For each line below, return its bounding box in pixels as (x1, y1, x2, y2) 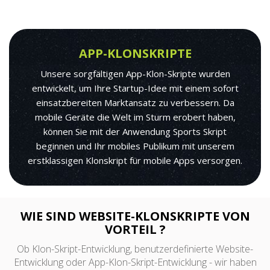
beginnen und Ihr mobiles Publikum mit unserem (36, 139, 234, 152)
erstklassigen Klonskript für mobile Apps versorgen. (28, 154, 242, 166)
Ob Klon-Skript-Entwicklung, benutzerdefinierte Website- (17, 242, 253, 256)
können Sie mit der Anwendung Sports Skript (43, 125, 227, 137)
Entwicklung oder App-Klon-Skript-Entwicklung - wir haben (13, 255, 257, 269)
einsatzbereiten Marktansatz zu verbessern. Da (36, 96, 234, 108)
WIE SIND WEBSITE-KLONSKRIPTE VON (20, 207, 250, 224)
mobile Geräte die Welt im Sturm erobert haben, (34, 110, 236, 123)
